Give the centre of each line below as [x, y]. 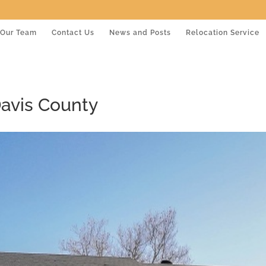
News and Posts [140, 32]
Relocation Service [223, 32]
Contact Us [73, 32]
